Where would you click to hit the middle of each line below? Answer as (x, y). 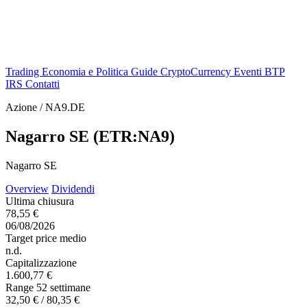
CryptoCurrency (197, 72)
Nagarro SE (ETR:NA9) (90, 136)
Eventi (249, 72)
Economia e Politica (86, 72)
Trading (24, 72)
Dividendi (73, 188)
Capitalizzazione (41, 262)
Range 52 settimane (48, 287)
